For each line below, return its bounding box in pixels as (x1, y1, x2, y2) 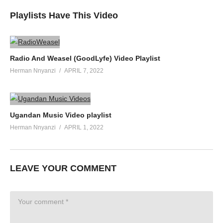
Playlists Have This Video (10, 10, 118, 20)
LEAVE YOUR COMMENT (10, 163, 116, 173)
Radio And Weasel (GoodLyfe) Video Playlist (10, 54, 160, 62)
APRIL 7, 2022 (64, 67, 104, 74)
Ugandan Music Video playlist (10, 111, 111, 119)
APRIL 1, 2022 (64, 123, 104, 131)
